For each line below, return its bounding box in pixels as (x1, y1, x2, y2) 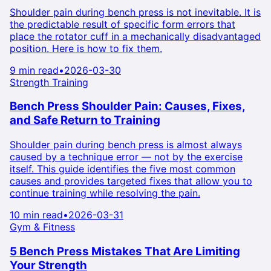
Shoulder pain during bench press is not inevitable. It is (10, 5, 261, 18)
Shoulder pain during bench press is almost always (10, 139, 242, 151)
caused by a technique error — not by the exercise (10, 151, 243, 163)
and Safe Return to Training (10, 113, 160, 128)
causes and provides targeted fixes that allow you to (10, 175, 252, 188)
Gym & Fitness (10, 221, 75, 233)
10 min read (10, 209, 63, 221)
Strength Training (10, 76, 88, 88)
